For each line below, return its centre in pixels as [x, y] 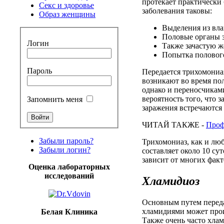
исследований [69, 175]
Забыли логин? [65, 149]
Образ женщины [67, 14]
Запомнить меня [55, 99]
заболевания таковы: [177, 11]
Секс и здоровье [66, 5]
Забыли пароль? [66, 140]
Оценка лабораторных [69, 166]
